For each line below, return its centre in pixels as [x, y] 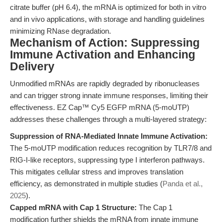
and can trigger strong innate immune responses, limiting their [109, 95]
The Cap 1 [155, 207]
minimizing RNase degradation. [60, 31]
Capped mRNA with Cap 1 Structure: [73, 207]
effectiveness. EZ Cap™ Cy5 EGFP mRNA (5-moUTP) [100, 107]
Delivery [32, 67]
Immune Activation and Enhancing [103, 55]
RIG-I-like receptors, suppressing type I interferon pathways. [107, 160]
